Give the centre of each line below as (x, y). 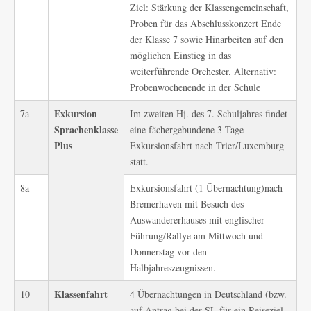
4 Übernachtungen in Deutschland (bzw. (208, 294)
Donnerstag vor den (168, 252)
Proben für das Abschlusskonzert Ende (205, 23)
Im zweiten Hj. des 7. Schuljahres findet (209, 114)
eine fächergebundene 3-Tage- (188, 129)
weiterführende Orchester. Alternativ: (203, 71)
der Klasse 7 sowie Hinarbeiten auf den (207, 39)
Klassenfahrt (81, 294)
